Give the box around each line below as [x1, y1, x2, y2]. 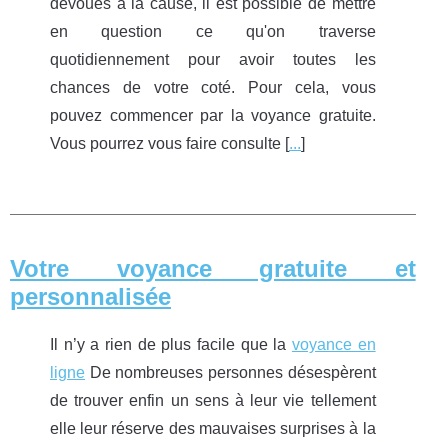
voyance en [291, 335, 376, 353]
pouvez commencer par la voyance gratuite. [50, 107, 376, 124]
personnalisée [10, 282, 171, 310]
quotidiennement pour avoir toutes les [50, 51, 376, 68]
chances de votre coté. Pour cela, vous [50, 79, 376, 96]
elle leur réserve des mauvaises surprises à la [50, 419, 376, 437]
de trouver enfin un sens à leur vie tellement [50, 391, 376, 409]
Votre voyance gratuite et [10, 254, 416, 282]
